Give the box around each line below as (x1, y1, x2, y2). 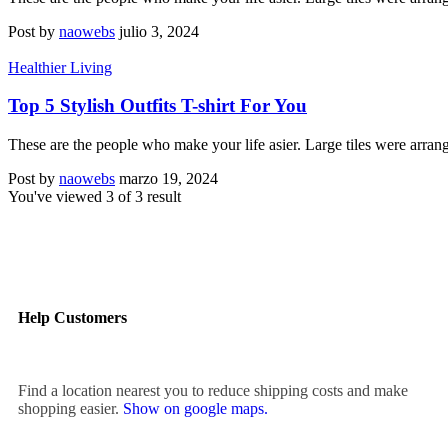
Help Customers (18, 309, 127, 327)
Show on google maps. (123, 399, 268, 417)
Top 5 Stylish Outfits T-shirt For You (8, 95, 307, 117)
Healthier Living (8, 58, 112, 76)
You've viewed (8, 188, 106, 206)
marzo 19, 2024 (119, 170, 218, 188)
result (147, 188, 181, 206)
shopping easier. (18, 399, 123, 417)
